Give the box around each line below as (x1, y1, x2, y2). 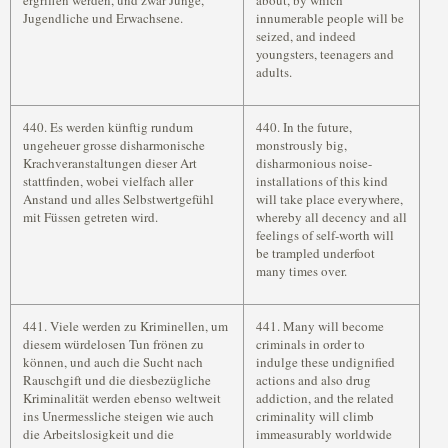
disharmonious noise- (256, 154, 372, 172)
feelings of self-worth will (256, 226, 394, 244)
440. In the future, (256, 118, 352, 136)
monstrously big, (256, 136, 347, 154)
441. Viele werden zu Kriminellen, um (23, 317, 228, 335)
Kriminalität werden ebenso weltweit (23, 389, 221, 407)
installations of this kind (256, 172, 388, 190)
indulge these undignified (256, 353, 395, 371)
